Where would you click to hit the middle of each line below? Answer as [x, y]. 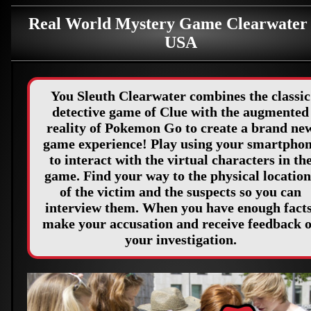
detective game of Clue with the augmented [180, 112]
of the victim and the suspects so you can [180, 192]
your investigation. [180, 239]
